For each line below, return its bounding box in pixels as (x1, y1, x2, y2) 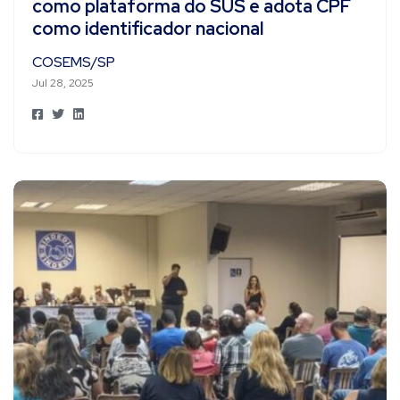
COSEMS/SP (32, 52, 115, 71)
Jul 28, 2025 (32, 75, 94, 90)
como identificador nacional (32, 16, 263, 40)
